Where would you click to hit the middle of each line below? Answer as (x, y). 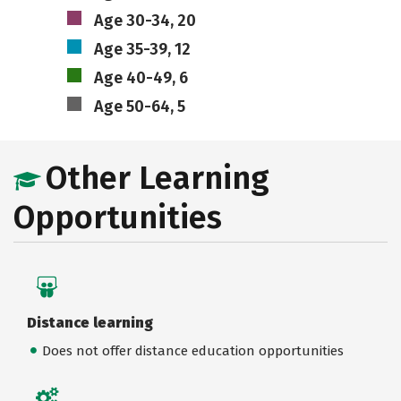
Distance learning (90, 323)
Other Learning (158, 178)
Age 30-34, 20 (145, 21)
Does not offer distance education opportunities (192, 350)
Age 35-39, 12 (142, 49)
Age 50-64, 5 (139, 107)
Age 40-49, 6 (141, 78)
